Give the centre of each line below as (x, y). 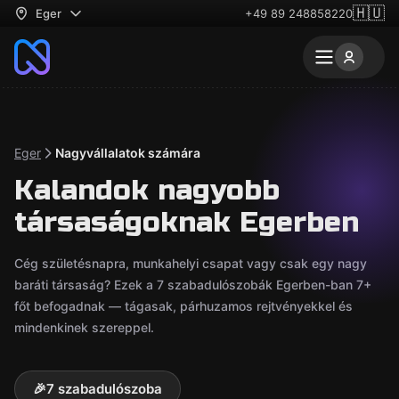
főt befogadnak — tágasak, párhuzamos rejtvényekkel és (183, 306)
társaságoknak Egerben (187, 222)
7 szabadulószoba (104, 389)
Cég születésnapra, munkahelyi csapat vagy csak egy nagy (191, 263)
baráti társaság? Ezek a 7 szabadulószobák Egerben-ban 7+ (193, 285)
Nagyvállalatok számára (128, 153)
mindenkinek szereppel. (84, 327)
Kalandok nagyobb (147, 190)
